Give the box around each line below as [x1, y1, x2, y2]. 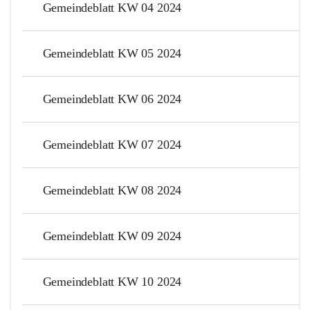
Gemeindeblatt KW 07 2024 [42, 137, 182, 152]
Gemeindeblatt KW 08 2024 [42, 183, 182, 197]
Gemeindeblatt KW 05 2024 [42, 46, 182, 60]
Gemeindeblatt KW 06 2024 [42, 91, 182, 106]
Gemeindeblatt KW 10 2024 [42, 274, 182, 289]
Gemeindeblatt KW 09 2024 [42, 228, 182, 243]
